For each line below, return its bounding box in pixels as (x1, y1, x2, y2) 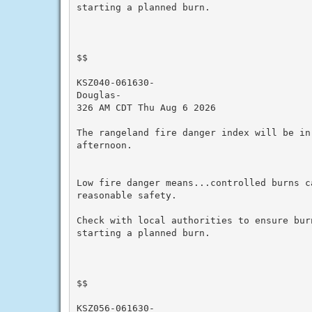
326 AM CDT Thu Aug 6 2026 (76, 102, 216, 113)
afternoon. (76, 139, 132, 150)
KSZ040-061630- (76, 77, 155, 88)
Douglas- (76, 89, 121, 100)
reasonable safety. (76, 189, 177, 201)
